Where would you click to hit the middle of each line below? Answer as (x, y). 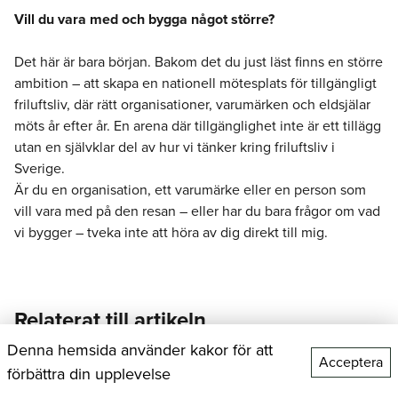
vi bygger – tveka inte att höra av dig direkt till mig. (171, 232)
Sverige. (40, 168)
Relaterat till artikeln (110, 319)
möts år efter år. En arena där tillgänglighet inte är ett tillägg (198, 125)
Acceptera (351, 362)
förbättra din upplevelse (89, 374)
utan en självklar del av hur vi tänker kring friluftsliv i (175, 147)
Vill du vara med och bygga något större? (144, 19)
